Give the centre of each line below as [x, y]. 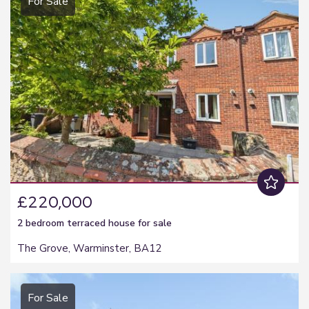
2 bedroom [42, 223]
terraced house [101, 223]
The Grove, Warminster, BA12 [89, 248]
